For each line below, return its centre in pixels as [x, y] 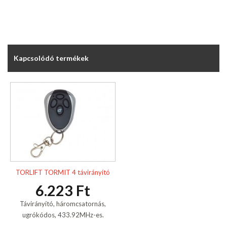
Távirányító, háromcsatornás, [63, 203]
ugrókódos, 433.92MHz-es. [63, 215]
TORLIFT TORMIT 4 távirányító [63, 172]
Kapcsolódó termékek [51, 58]
